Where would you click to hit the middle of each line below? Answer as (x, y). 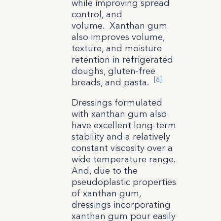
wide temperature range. (123, 159)
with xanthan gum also (119, 114)
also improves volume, (118, 37)
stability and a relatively (121, 136)
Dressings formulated (117, 102)
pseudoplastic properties (124, 182)
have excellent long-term (124, 125)
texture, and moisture (116, 48)
